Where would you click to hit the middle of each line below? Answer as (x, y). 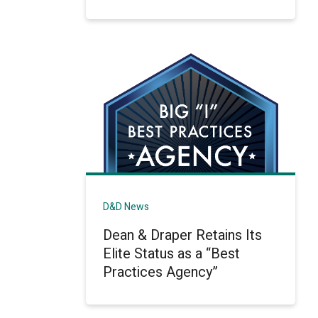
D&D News (126, 207)
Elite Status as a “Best (172, 254)
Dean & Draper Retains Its (183, 235)
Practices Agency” (161, 272)
